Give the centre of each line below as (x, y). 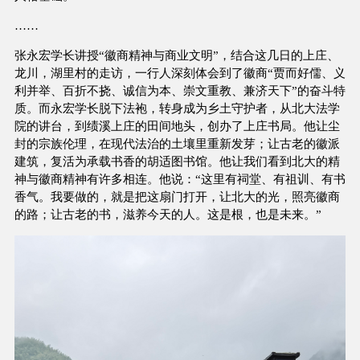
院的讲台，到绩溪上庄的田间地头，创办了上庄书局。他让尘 (177, 126)
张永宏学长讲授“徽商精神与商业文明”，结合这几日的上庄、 (176, 55)
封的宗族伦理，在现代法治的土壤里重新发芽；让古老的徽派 (177, 144)
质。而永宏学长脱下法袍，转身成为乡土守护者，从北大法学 (177, 108)
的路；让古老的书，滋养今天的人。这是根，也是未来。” (168, 215)
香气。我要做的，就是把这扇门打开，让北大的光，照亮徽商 (177, 197)
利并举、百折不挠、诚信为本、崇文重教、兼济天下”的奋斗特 (180, 91)
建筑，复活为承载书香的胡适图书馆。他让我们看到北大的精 (177, 162)
